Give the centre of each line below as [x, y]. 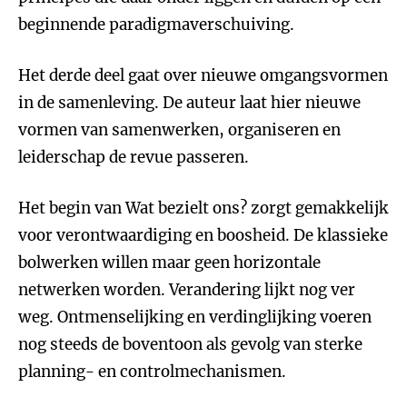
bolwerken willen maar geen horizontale [169, 263]
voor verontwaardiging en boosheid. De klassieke [203, 235]
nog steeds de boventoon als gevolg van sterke [190, 344]
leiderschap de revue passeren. [134, 157]
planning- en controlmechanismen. [152, 372]
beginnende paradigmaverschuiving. [156, 25]
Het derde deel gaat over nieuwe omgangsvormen [203, 75]
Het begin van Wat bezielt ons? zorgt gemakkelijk [203, 208]
